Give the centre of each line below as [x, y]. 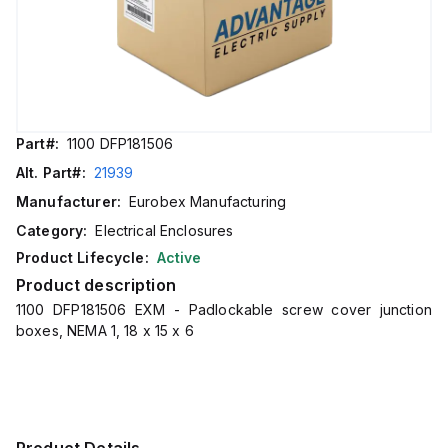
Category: [52, 230]
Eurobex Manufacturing [207, 201]
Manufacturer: [68, 201]
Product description [96, 285]
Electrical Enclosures [164, 230]
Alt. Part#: [51, 172]
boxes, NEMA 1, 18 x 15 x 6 [105, 330]
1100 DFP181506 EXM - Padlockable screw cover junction [224, 309]
